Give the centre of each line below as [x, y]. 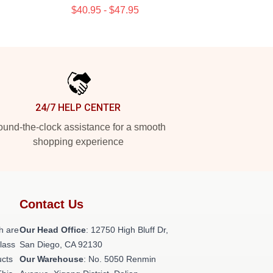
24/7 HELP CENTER [78, 108]
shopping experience [78, 142]
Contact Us [51, 204]
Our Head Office [53, 230]
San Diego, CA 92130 [61, 244]
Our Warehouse [51, 259]
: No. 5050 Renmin [120, 259]
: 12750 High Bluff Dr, [127, 230]
